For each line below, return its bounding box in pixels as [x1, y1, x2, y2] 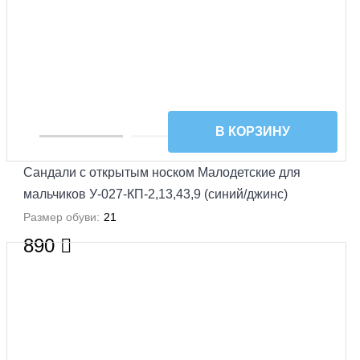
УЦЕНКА [292, 256, 325, 266]
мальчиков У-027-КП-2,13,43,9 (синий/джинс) [23, 186, 288, 201]
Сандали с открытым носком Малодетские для [23, 165, 301, 179]
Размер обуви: [23, 210, 100, 223]
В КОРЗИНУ [215, 125, 290, 138]
